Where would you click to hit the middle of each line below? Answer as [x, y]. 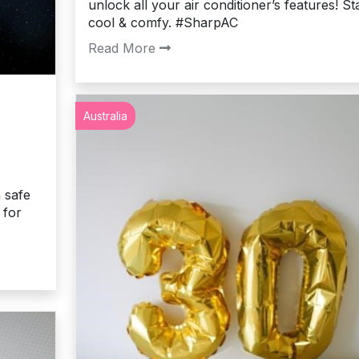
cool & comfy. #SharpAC [163, 23]
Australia [105, 116]
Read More [121, 48]
